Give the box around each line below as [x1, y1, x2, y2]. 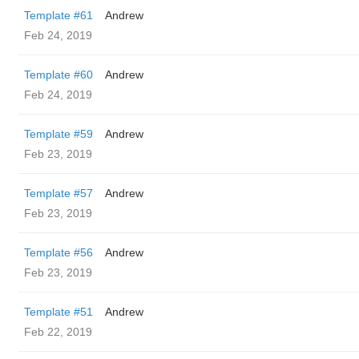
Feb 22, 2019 [24, 325, 92, 338]
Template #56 [24, 246, 93, 259]
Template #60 [24, 68, 93, 81]
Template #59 [24, 127, 93, 140]
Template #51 [24, 305, 93, 318]
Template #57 [24, 187, 93, 200]
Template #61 [24, 9, 93, 22]
